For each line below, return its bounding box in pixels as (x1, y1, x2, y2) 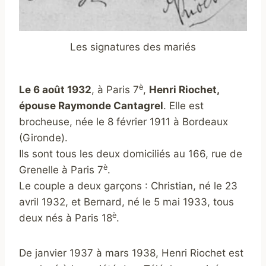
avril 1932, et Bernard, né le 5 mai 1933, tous (19, 196, 234, 208)
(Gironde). (19, 132, 68, 144)
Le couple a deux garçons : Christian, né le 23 (19, 180, 237, 192)
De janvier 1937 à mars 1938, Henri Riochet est (19, 247, 243, 259)
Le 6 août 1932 (19, 84, 91, 96)
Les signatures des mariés (70, 40, 196, 53)
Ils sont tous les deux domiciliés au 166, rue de (19, 148, 242, 160)
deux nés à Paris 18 (19, 212, 112, 224)
